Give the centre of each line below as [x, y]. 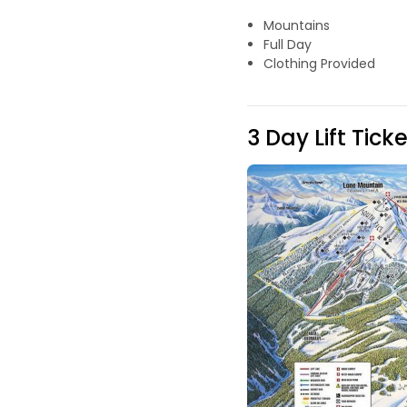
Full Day [287, 45]
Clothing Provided [319, 64]
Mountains [296, 26]
